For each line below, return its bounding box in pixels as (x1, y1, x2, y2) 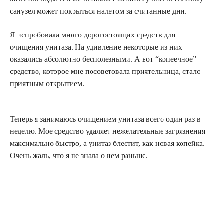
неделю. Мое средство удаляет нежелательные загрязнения (10, 127, 205, 135)
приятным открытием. (10, 79, 84, 88)
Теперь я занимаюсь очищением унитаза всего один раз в (10, 114, 200, 123)
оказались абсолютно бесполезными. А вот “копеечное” (10, 54, 196, 63)
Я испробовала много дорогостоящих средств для (10, 30, 175, 39)
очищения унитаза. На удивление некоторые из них (10, 42, 182, 51)
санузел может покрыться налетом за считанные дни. (10, 6, 187, 15)
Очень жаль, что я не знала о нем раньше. (10, 151, 147, 160)
